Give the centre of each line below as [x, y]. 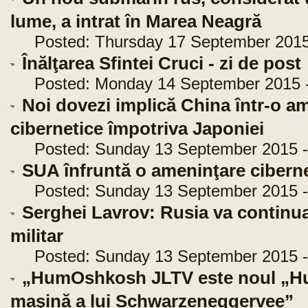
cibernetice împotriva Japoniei [137, 129]
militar [37, 236]
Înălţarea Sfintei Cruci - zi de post [162, 63]
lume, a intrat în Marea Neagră [136, 21]
